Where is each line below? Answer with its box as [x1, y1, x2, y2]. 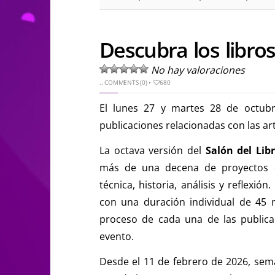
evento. [99, 229, 134, 243]
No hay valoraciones [151, 63, 245, 77]
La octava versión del [99, 143, 206, 157]
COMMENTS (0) [104, 77, 147, 87]
